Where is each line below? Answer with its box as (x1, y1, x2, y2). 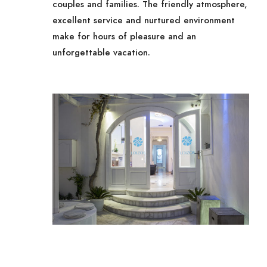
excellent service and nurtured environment (52, 14, 235, 27)
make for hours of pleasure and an (52, 30, 197, 43)
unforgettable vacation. (52, 46, 151, 59)
